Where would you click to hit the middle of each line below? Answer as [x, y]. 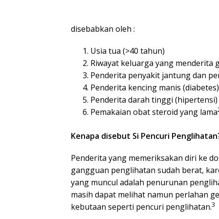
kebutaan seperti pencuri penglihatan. [141, 207]
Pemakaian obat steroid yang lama [154, 112]
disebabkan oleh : [103, 29]
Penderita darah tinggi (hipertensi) [154, 100]
